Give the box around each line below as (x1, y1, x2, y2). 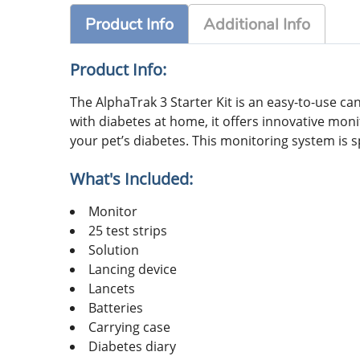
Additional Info (203, 14, 310, 36)
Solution (88, 241, 139, 260)
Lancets (88, 280, 135, 298)
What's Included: (70, 168, 193, 190)
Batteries (88, 299, 143, 317)
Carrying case (88, 318, 170, 337)
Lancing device (88, 260, 177, 279)
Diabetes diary (88, 337, 176, 356)
